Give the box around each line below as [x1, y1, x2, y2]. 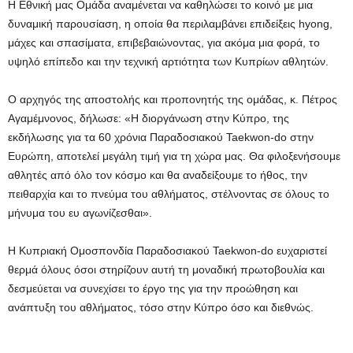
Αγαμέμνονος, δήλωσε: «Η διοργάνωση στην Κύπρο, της [8, 112, 289, 125]
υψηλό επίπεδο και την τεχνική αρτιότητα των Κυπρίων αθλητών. [8, 55, 329, 69]
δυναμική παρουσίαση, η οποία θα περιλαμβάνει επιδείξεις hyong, [8, 17, 333, 31]
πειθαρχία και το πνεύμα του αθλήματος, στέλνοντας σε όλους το [8, 188, 329, 201]
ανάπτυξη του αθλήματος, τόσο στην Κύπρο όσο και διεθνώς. [8, 301, 314, 314]
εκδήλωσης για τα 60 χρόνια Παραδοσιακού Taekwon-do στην [8, 131, 314, 144]
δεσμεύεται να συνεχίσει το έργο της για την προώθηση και [8, 282, 298, 295]
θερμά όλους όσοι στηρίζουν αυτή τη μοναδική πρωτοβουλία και [8, 263, 325, 277]
